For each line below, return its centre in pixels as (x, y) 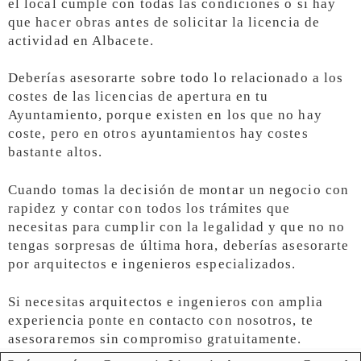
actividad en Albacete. (81, 40)
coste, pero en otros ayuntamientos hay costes (158, 134)
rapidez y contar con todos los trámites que (149, 209)
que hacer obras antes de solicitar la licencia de (164, 22)
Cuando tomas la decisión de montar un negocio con (178, 190)
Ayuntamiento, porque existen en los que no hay (165, 115)
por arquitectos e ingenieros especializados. (152, 264)
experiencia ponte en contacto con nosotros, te (161, 321)
